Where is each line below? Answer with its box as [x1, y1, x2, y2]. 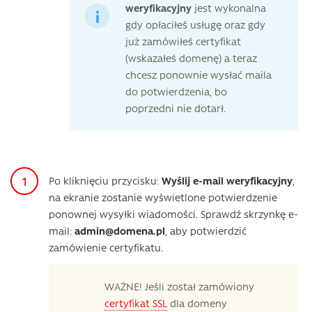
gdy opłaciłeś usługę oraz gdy [125, 17, 265, 32]
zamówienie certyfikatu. [49, 240, 163, 255]
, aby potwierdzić [165, 224, 247, 238]
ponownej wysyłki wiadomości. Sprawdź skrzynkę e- [49, 207, 298, 221]
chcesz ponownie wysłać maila [125, 68, 272, 82]
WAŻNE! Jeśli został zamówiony [104, 279, 254, 294]
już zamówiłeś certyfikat [125, 34, 241, 49]
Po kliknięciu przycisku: [49, 173, 162, 188]
